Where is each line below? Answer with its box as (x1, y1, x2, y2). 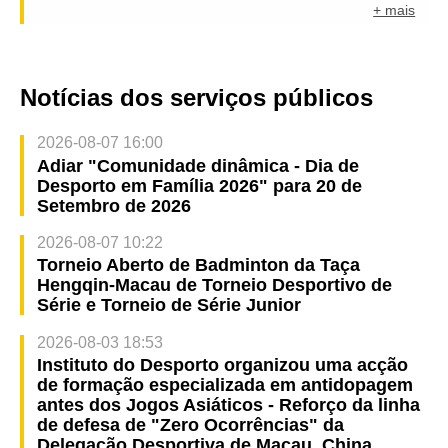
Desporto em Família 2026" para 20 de (36, 175, 362, 196)
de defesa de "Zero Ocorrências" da (36, 415, 344, 436)
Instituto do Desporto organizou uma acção (36, 355, 408, 376)
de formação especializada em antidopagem (36, 375, 413, 396)
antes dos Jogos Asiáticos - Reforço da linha (36, 395, 420, 416)
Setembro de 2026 (36, 195, 191, 216)
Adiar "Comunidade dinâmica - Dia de (36, 155, 359, 176)
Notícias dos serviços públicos (20, 83, 373, 111)
